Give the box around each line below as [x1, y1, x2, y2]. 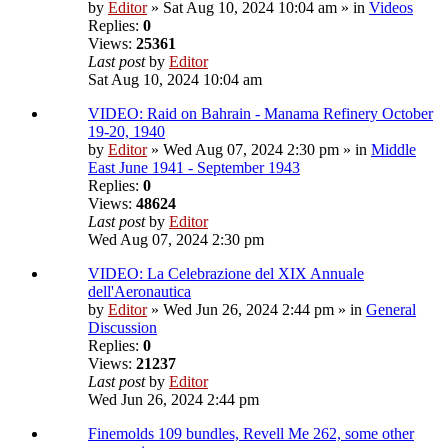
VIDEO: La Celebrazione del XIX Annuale [88, 265, 364, 283]
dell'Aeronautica [88, 283, 191, 301]
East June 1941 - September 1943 [88, 159, 300, 177]
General [366, 301, 416, 319]
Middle [371, 141, 416, 159]
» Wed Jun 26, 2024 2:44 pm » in [147, 301, 366, 319]
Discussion [88, 319, 157, 337]
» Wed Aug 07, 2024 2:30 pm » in [147, 141, 371, 159]
